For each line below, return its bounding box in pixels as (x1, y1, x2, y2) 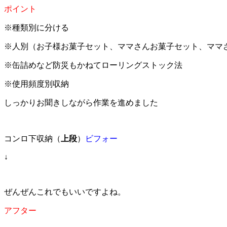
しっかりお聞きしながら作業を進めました (4, 98, 158, 107)
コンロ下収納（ (4, 134, 61, 143)
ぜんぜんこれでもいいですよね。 (4, 187, 126, 196)
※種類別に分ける (4, 23, 69, 32)
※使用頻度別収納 (4, 79, 69, 88)
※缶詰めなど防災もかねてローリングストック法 (4, 60, 182, 69)
